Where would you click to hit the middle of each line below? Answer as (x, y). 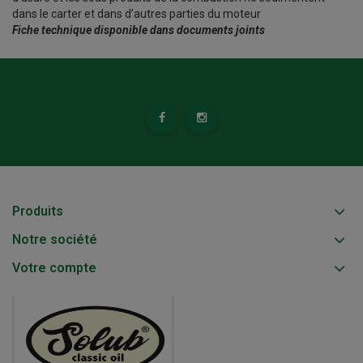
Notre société (55, 239)
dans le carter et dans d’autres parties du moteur (137, 14)
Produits (38, 211)
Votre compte (54, 268)
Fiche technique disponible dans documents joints (139, 30)
